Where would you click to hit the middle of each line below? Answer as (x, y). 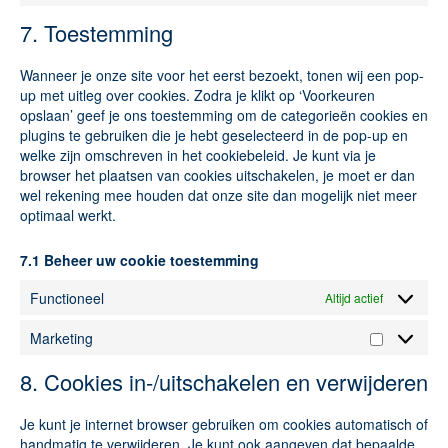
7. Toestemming (96, 32)
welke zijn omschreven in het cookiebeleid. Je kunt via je (198, 155)
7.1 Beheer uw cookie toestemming (139, 260)
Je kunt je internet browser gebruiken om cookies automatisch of (224, 424)
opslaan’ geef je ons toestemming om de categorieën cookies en (224, 115)
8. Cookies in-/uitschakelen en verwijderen (224, 381)
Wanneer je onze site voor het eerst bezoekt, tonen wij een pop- (222, 75)
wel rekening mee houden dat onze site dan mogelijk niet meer (218, 195)
